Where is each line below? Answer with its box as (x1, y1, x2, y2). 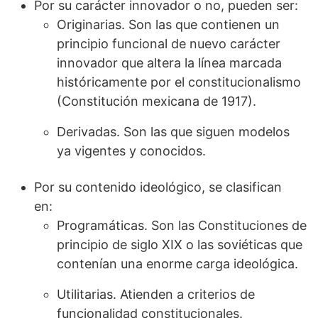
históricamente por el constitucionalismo (57, 75, 301, 90)
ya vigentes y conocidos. (57, 143, 209, 159)
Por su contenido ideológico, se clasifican (34, 180, 282, 195)
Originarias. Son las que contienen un (57, 17, 280, 33)
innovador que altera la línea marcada (57, 55, 282, 71)
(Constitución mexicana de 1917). (57, 94, 260, 109)
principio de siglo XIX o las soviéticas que (57, 237, 302, 253)
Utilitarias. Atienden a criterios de (57, 287, 255, 302)
